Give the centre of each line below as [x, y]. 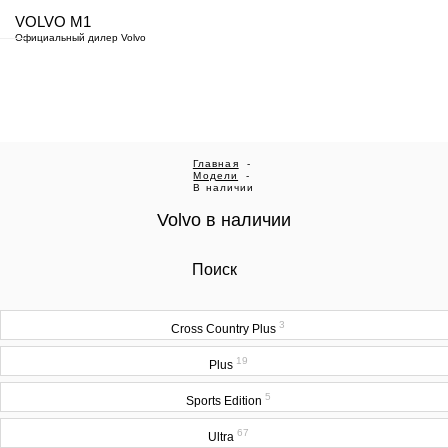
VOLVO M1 [53, 21]
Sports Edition [225, 401]
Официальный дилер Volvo [80, 37]
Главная [215, 163]
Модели [216, 175]
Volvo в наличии [224, 220]
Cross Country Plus [225, 329]
